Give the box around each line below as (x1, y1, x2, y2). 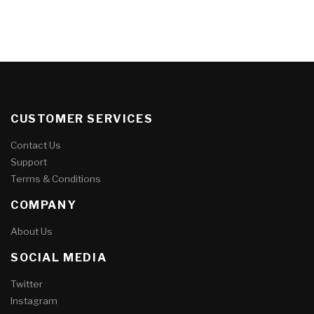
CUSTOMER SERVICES (11, 112, 153, 125)
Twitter (11, 278, 43, 289)
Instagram (11, 295, 57, 306)
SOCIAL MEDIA (11, 251, 107, 264)
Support (11, 156, 47, 168)
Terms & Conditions (11, 173, 101, 184)
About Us (11, 226, 53, 237)
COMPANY (11, 198, 77, 212)
